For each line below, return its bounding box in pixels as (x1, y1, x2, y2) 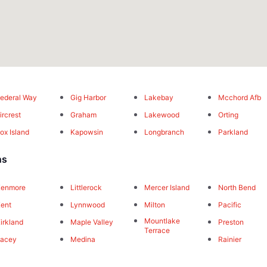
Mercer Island (144, 183, 190, 193)
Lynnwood (70, 200, 105, 210)
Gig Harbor (70, 93, 106, 103)
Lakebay (144, 93, 173, 103)
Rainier (218, 235, 242, 244)
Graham (70, 110, 97, 120)
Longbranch (144, 128, 184, 137)
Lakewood (144, 110, 179, 120)
